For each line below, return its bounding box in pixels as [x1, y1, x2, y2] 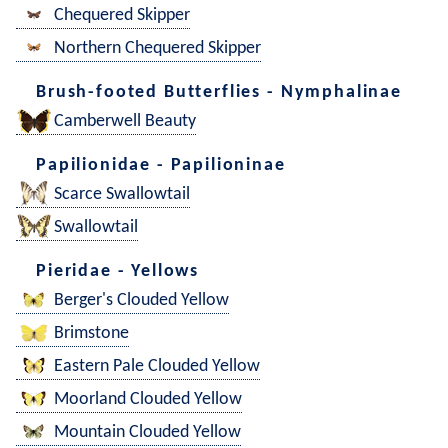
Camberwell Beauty [54, 111, 196, 131]
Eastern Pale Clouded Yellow [54, 356, 260, 376]
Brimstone [54, 323, 129, 343]
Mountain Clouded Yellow [54, 422, 241, 442]
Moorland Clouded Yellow [54, 389, 242, 409]
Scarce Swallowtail [54, 184, 190, 204]
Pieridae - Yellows [36, 262, 200, 282]
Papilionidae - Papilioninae [36, 156, 286, 176]
